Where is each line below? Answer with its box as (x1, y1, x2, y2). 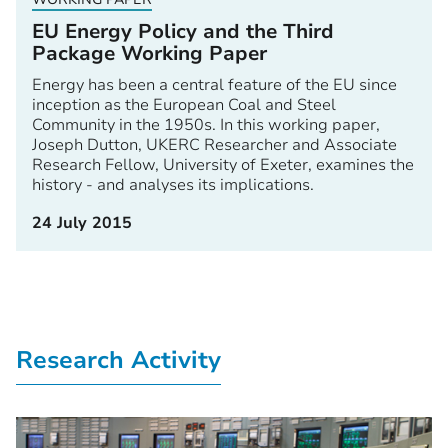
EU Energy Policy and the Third (32, 18, 334, 46)
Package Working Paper (32, 40, 267, 68)
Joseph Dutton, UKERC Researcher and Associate (32, 134, 397, 157)
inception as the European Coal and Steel (32, 94, 336, 117)
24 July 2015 (32, 212, 132, 235)
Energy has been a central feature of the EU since (32, 74, 397, 97)
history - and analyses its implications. (32, 174, 314, 197)
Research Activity (16, 344, 221, 377)
